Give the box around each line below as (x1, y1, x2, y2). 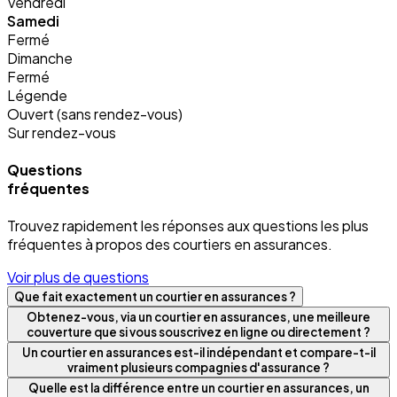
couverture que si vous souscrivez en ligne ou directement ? (27, 324, 370, 340)
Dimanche (7, 48, 73, 67)
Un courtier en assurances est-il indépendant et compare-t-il (21, 345, 376, 361)
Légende (7, 85, 67, 105)
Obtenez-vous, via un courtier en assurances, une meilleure (27, 309, 370, 325)
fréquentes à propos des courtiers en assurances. (7, 235, 332, 254)
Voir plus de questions (7, 268, 149, 287)
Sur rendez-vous (7, 122, 116, 142)
